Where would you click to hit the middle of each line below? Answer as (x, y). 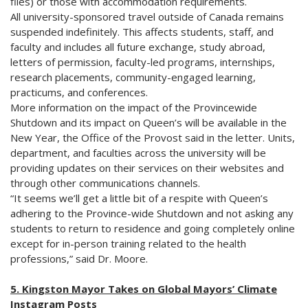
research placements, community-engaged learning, (133, 77)
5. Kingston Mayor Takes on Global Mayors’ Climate (144, 288)
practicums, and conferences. (79, 92)
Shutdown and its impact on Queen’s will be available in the (148, 122)
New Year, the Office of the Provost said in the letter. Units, (153, 137)
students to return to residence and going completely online (153, 228)
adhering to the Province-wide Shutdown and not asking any (152, 213)
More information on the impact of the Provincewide (134, 107)
